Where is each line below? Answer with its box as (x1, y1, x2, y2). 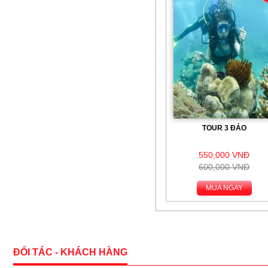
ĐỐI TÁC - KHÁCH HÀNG (13, 247, 127, 257)
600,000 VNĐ (199, 162, 250, 172)
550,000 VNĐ (199, 150, 250, 160)
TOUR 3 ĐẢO (202, 124, 246, 132)
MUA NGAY (205, 184, 243, 192)
